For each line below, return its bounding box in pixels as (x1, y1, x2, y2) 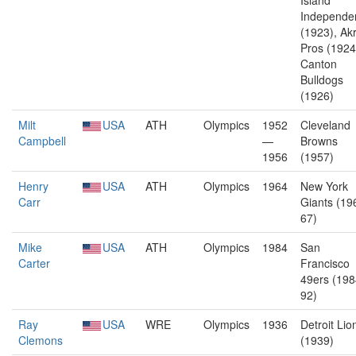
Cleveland (300, 117, 350, 133)
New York (300, 178, 348, 194)
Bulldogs (300, 72, 343, 87)
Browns (300, 133, 338, 149)
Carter (18, 255, 50, 271)
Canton (300, 56, 337, 72)
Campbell (18, 133, 66, 149)
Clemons (18, 332, 63, 348)
